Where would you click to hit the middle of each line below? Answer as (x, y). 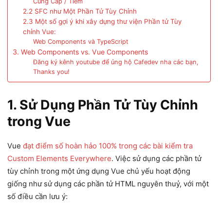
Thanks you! (51, 72)
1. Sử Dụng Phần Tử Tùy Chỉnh (103, 105)
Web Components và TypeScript (81, 42)
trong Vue (39, 122)
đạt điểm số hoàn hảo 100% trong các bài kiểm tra (108, 146)
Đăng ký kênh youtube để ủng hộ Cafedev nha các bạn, (116, 62)
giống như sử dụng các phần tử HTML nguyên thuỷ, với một (108, 184)
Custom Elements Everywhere (59, 159)
